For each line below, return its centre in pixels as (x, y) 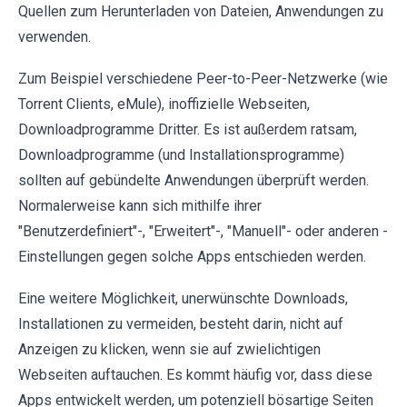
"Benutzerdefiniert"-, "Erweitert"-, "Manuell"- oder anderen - (203, 231)
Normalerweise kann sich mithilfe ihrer (140, 205)
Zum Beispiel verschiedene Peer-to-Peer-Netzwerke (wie (203, 78)
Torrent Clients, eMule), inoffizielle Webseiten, (164, 104)
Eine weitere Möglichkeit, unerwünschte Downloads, (183, 298)
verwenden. (55, 36)
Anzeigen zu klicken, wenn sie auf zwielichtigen (169, 349)
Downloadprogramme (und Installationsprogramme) (181, 154)
